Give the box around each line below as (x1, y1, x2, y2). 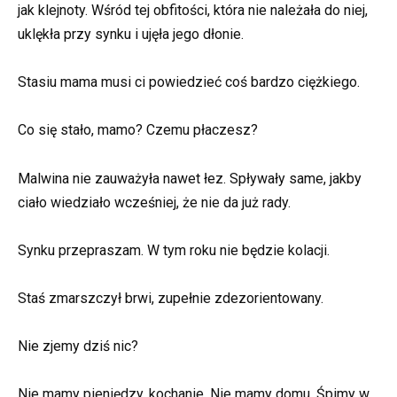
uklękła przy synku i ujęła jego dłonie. (18, 26, 244, 43)
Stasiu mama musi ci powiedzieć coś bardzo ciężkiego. (18, 74, 360, 91)
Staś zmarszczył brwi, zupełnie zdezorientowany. (18, 290, 323, 307)
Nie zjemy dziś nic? (18, 338, 138, 355)
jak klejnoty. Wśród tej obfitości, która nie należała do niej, (18, 2, 368, 19)
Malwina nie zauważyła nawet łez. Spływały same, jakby (18, 169, 362, 187)
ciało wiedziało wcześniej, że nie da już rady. (18, 193, 291, 211)
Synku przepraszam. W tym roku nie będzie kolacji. (18, 241, 330, 259)
